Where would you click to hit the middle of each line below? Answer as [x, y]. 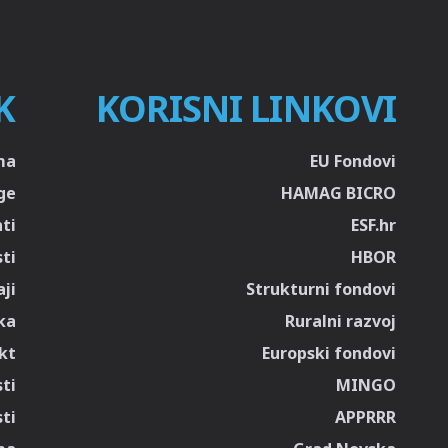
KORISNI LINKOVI [245, 108]
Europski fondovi [329, 353]
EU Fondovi [353, 161]
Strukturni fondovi [321, 289]
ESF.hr [373, 225]
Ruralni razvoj [340, 321]
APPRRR [365, 417]
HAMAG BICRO [338, 193]
